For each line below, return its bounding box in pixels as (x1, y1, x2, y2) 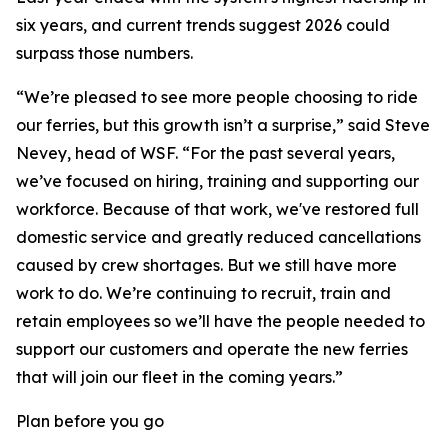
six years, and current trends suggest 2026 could (16, 15, 390, 35)
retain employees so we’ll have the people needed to (16, 311, 425, 331)
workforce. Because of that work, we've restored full (16, 199, 419, 219)
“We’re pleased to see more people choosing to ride (16, 87, 418, 107)
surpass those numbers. (16, 43, 193, 63)
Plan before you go (16, 411, 164, 431)
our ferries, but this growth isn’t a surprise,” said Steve (16, 115, 430, 135)
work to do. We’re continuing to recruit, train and (16, 283, 391, 303)
